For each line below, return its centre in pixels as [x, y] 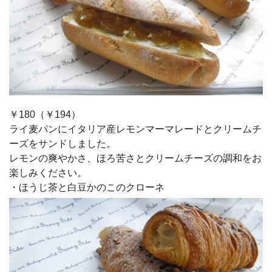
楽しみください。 [48, 172]
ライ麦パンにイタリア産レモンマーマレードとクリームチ [135, 129]
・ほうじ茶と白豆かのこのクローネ [87, 187]
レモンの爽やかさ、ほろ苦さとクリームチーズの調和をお [135, 158]
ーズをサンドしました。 [63, 143]
